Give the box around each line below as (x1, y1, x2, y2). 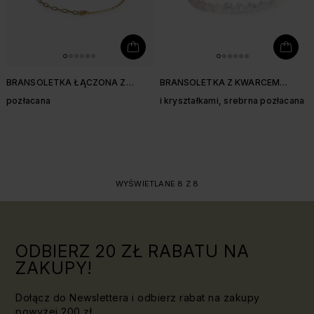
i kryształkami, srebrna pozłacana (159, 95, 305, 106)
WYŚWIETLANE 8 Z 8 (115, 179, 199, 189)
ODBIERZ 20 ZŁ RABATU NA (15, 241, 250, 261)
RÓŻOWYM (159, 88, 210, 99)
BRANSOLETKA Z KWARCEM (159, 77, 280, 88)
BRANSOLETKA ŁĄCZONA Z (6, 77, 126, 88)
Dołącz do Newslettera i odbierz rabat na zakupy (15, 292, 260, 303)
